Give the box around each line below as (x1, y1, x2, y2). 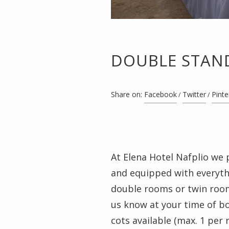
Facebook (144, 89, 177, 99)
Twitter (182, 89, 206, 99)
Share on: (111, 89, 142, 99)
